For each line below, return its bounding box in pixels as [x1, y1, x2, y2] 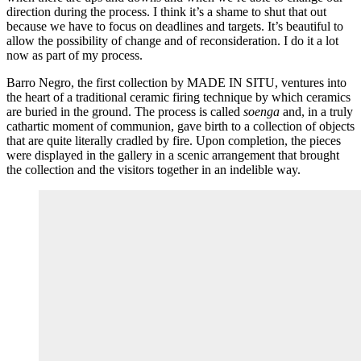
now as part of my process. [6, 48, 143, 63]
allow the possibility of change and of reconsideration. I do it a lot [6, 34, 338, 48]
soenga [243, 105, 280, 119]
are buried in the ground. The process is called [6, 105, 243, 119]
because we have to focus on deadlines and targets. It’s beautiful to [6, 19, 343, 34]
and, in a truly [280, 105, 353, 119]
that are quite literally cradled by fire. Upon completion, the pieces [6, 134, 341, 148]
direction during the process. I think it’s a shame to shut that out [6, 5, 326, 19]
